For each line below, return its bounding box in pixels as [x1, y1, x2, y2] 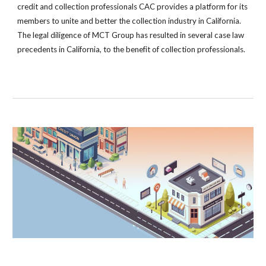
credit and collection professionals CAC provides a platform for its [17, 2, 248, 11]
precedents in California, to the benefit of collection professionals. [17, 45, 246, 54]
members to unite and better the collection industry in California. [17, 16, 242, 26]
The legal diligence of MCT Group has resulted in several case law [17, 30, 245, 40]
